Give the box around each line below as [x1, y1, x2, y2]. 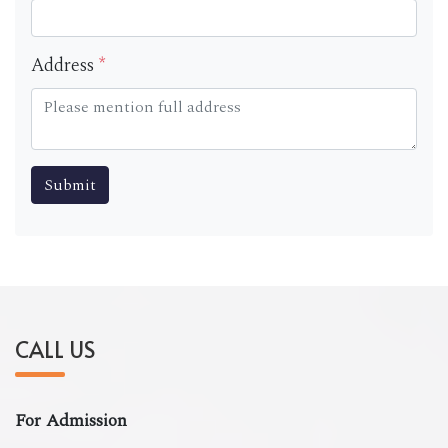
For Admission [15, 406, 127, 434]
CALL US [15, 333, 95, 364]
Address [31, 51, 99, 80]
